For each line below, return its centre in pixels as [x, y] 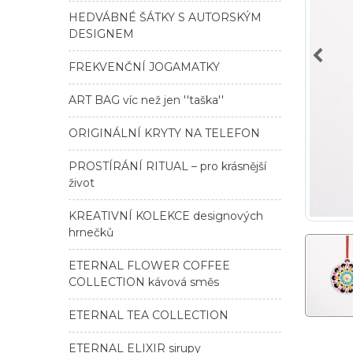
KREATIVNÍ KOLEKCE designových [166, 216]
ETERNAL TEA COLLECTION [149, 315]
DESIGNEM [101, 33]
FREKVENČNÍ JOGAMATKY [144, 67]
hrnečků [91, 232]
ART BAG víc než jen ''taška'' [146, 100]
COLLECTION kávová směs [144, 282]
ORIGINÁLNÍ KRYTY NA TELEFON [164, 133]
